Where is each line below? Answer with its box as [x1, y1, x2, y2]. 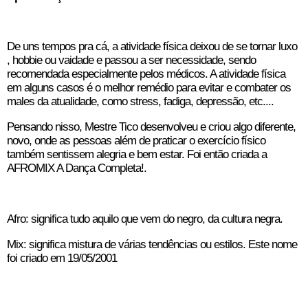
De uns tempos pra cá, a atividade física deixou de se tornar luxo [7, 40, 297, 54]
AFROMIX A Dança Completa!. [7, 162, 146, 175]
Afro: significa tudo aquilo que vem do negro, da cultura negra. [7, 212, 283, 226]
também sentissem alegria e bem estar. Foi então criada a [7, 148, 267, 162]
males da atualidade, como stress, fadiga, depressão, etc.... [7, 95, 274, 109]
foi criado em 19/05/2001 [7, 252, 117, 265]
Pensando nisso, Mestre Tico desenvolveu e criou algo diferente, [7, 120, 296, 134]
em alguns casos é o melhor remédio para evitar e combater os [7, 81, 291, 95]
